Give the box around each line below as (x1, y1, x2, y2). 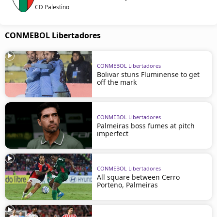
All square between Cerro (97, 172, 180, 182)
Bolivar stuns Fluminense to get (97, 69, 200, 79)
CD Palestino (35, 3, 69, 11)
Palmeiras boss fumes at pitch (97, 121, 195, 130)
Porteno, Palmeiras (97, 180, 158, 189)
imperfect (97, 128, 128, 138)
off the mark (97, 77, 137, 87)
